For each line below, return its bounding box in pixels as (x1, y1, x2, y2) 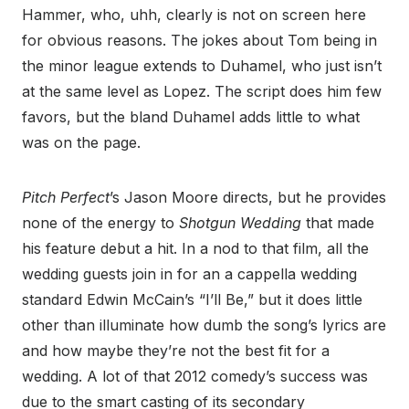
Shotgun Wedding (179, 214, 301, 232)
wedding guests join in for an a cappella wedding (22, 265, 357, 283)
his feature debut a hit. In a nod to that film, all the (22, 239, 369, 257)
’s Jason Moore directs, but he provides (110, 188, 386, 206)
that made (301, 214, 374, 232)
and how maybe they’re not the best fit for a (22, 341, 330, 360)
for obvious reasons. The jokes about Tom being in (22, 31, 377, 49)
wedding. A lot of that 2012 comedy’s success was (22, 367, 368, 385)
